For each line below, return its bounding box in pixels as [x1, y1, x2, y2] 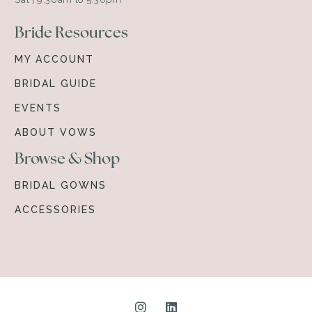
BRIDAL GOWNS [15, 180, 107, 191]
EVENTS [15, 102, 62, 114]
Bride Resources [15, 22, 129, 42]
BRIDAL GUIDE [15, 78, 97, 89]
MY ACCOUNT [15, 54, 95, 65]
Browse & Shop [15, 148, 120, 169]
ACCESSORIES [15, 204, 97, 215]
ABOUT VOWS [15, 127, 97, 138]
